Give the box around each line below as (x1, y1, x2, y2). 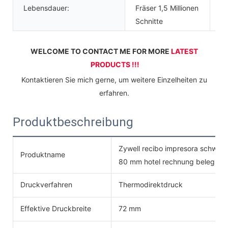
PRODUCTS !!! (91, 60, 139, 69)
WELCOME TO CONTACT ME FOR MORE (31, 46, 171, 55)
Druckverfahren (20, 180, 72, 189)
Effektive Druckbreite (20, 204, 91, 213)
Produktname (20, 150, 65, 159)
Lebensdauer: (23, 3, 69, 12)
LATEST (171, 46, 198, 55)
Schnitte (135, 16, 163, 25)
